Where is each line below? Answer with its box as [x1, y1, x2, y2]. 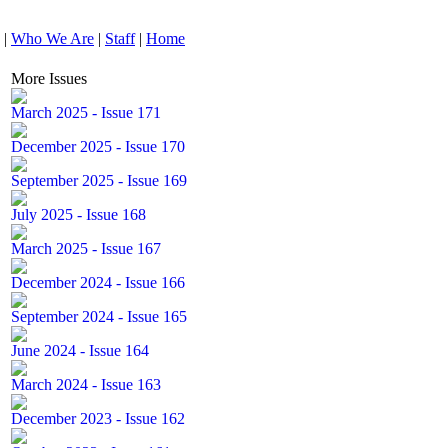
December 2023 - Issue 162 [11, 410, 185, 427]
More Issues [11, 70, 87, 87]
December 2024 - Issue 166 [11, 274, 185, 291]
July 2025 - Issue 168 [11, 206, 146, 223]
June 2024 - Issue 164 [11, 342, 149, 359]
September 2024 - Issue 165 [11, 308, 187, 325]
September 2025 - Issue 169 [11, 172, 187, 189]
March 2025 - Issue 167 [11, 240, 161, 257]
